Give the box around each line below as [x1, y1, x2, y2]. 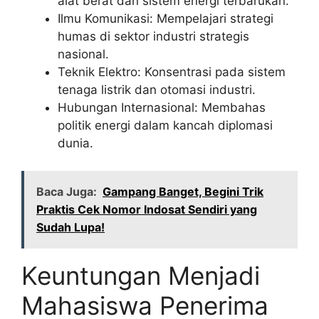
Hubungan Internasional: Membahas [58, 100, 266, 115]
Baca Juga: [36, 184, 97, 199]
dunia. [58, 136, 93, 151]
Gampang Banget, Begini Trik [103, 184, 263, 199]
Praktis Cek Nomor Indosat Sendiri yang [36, 202, 257, 216]
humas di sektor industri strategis [58, 29, 249, 44]
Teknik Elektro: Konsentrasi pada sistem [58, 65, 286, 80]
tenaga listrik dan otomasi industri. [58, 83, 256, 98]
